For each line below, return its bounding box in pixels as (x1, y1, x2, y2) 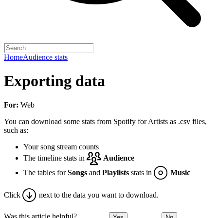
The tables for (23, 168, 68, 177)
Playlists (102, 168, 129, 177)
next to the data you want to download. (37, 190, 159, 199)
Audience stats (23, 53, 68, 61)
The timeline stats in (23, 153, 87, 162)
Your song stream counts (23, 142, 99, 151)
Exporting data (4, 72, 105, 90)
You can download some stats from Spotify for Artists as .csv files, (4, 117, 207, 126)
